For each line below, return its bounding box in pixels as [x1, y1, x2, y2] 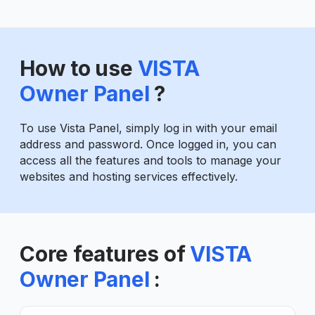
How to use [20, 55, 133, 81]
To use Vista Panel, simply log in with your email [20, 120, 277, 135]
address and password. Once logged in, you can [20, 136, 276, 151]
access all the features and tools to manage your [20, 153, 281, 167]
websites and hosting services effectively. [20, 169, 238, 184]
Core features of [20, 240, 186, 266]
